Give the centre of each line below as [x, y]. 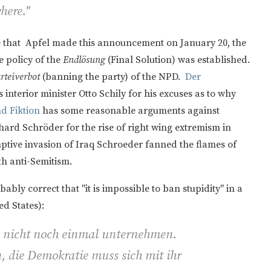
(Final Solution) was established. [179, 60]
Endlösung [84, 60]
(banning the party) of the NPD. [113, 77]
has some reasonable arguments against [131, 110]
